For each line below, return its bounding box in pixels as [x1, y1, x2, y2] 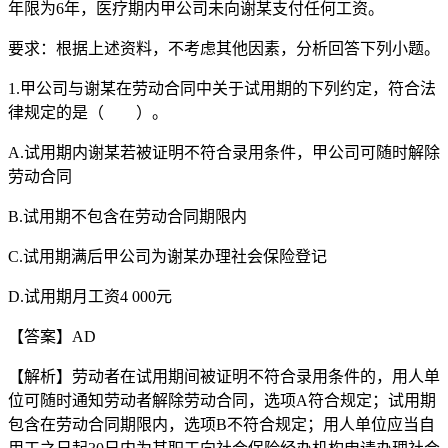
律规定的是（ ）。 [8, 103, 168, 121]
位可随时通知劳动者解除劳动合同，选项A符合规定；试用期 [8, 391, 436, 409]
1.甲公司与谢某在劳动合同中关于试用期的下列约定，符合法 [8, 79, 436, 97]
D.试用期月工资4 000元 [8, 287, 172, 305]
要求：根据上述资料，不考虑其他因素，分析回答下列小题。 [8, 39, 440, 57]
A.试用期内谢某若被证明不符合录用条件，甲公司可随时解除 [8, 143, 440, 161]
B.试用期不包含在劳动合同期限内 [8, 207, 247, 225]
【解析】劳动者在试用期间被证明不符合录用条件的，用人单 [8, 367, 440, 385]
